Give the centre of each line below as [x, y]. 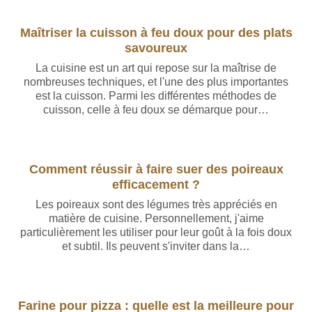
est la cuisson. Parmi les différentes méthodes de [156, 96]
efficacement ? [156, 184]
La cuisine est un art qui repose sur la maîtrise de [156, 68]
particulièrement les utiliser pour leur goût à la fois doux [156, 232]
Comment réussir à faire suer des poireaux [156, 169]
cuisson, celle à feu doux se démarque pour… [156, 110]
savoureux [156, 48]
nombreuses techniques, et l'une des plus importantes [156, 82]
